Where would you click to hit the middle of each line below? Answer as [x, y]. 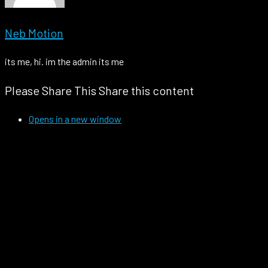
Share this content [146, 90]
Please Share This [51, 90]
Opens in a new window [75, 118]
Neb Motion [34, 33]
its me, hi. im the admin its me [64, 61]
